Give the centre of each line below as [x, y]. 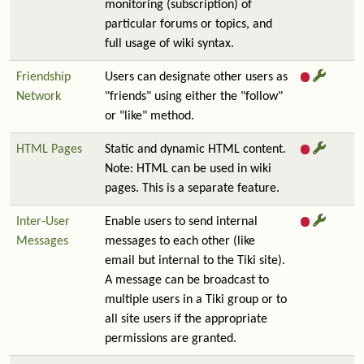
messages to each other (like [180, 241]
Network [39, 97]
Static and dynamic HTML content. [195, 149]
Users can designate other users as [196, 77]
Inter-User [43, 222]
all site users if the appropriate [186, 319]
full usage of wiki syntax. [169, 44]
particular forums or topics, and [188, 24]
